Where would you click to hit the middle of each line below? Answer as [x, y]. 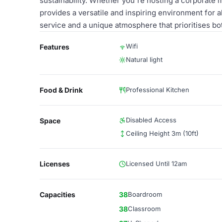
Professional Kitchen [158, 90]
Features [55, 47]
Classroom [144, 209]
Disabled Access [151, 120]
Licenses [55, 164]
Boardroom [145, 194]
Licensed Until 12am [156, 164]
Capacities [57, 194]
